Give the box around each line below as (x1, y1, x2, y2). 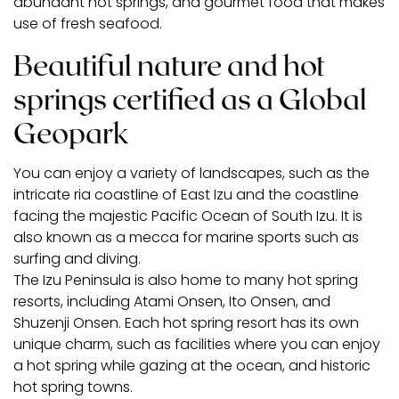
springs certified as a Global (13, 80, 367, 115)
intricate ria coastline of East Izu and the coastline (13, 183, 359, 205)
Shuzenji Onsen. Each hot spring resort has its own (13, 312, 359, 333)
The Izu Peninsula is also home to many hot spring (13, 269, 358, 290)
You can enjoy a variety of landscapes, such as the (13, 162, 370, 183)
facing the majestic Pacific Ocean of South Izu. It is (13, 205, 362, 226)
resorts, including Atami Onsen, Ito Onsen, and (13, 290, 330, 312)
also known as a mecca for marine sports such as (13, 226, 359, 248)
